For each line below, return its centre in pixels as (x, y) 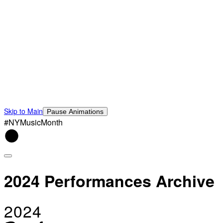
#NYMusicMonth (33, 122)
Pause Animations (75, 112)
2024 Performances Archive (109, 180)
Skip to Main (23, 111)
